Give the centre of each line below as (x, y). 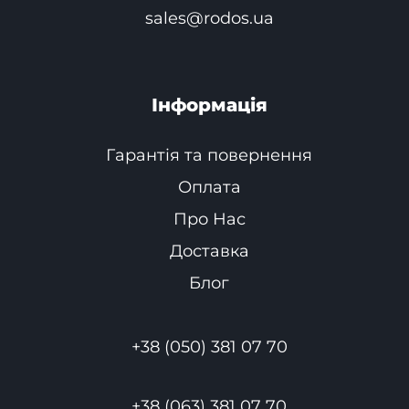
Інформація (209, 105)
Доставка (209, 251)
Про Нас (209, 219)
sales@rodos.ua (209, 18)
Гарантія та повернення (209, 155)
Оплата (209, 187)
